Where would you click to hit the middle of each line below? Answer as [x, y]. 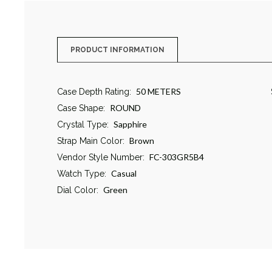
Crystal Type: [83, 125]
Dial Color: [77, 190]
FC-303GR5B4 [176, 157]
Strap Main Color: [90, 141]
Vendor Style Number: [100, 158]
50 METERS [158, 92]
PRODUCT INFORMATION [117, 50]
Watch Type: [81, 174]
